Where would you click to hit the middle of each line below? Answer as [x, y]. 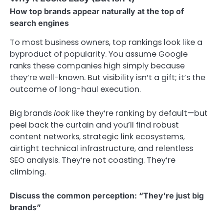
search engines [39, 23]
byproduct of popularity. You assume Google [99, 54]
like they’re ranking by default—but [139, 113]
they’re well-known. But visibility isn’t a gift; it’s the [108, 78]
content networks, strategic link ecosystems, [97, 136]
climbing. [28, 172]
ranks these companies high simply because [97, 66]
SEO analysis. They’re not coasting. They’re [93, 160]
